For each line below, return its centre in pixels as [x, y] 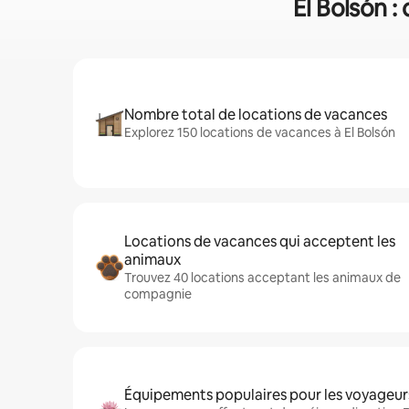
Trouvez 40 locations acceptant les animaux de [262, 278]
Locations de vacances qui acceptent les [260, 241]
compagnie [158, 294]
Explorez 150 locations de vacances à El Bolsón [260, 132]
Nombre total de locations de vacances [256, 115]
